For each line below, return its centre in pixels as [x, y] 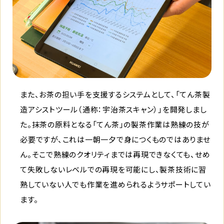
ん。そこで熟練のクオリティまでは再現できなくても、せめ [115, 154]
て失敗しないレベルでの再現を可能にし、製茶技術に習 [113, 169]
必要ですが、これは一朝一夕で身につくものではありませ [115, 139]
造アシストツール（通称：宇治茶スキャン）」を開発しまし [113, 109]
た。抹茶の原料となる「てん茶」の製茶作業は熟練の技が [115, 124]
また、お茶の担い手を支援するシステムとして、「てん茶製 [115, 94]
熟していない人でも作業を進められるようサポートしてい [115, 184]
